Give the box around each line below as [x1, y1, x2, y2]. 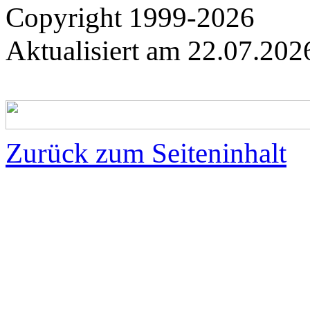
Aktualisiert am [6, 35, 188, 67]
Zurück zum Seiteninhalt [6, 137, 286, 170]
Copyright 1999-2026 [6, 1, 255, 34]
